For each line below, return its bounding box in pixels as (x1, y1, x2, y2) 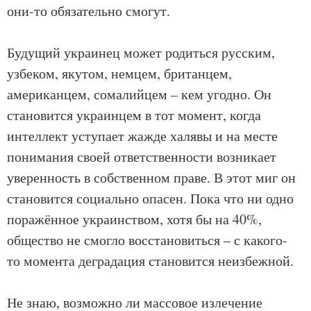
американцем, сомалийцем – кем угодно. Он (7, 85, 271, 104)
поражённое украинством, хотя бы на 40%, (7, 210, 262, 229)
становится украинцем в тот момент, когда (7, 106, 261, 125)
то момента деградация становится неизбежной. (7, 251, 294, 271)
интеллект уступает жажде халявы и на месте (7, 126, 278, 146)
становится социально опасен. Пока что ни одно (7, 189, 294, 208)
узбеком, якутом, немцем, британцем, (7, 64, 232, 83)
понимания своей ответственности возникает (7, 147, 276, 167)
